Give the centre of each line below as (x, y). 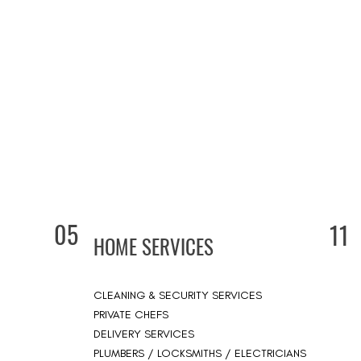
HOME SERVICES (154, 246)
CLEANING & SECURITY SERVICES (178, 295)
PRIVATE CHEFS (131, 315)
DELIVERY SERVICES (144, 334)
